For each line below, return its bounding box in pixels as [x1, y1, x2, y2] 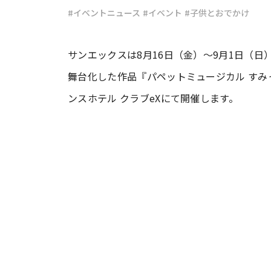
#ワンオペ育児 [34, 31, 108, 47]
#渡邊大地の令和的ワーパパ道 [34, 80, 186, 96]
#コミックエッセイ [163, 31, 259, 47]
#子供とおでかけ [184, 7, 249, 19]
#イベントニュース [68, 7, 140, 19]
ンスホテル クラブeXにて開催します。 [68, 91, 239, 105]
